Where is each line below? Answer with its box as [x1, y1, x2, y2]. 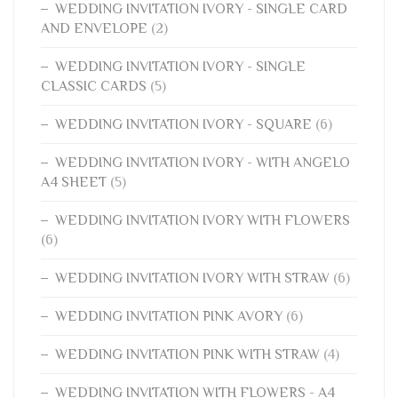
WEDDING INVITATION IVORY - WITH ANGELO [55, 155, 350, 171]
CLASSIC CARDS [41, 78, 147, 94]
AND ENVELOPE [41, 20, 147, 36]
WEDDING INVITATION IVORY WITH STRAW [55, 270, 330, 286]
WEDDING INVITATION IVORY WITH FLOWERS [55, 212, 350, 228]
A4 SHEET [41, 174, 107, 190]
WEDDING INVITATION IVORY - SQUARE [55, 116, 312, 132]
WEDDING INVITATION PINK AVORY [55, 308, 283, 324]
